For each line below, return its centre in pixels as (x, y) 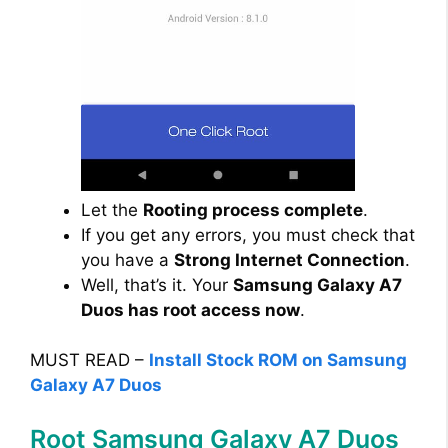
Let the (112, 209)
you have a (127, 259)
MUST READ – (89, 360)
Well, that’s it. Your (157, 284)
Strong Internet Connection (289, 259)
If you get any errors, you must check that (248, 234)
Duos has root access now (190, 309)
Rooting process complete (253, 209)
